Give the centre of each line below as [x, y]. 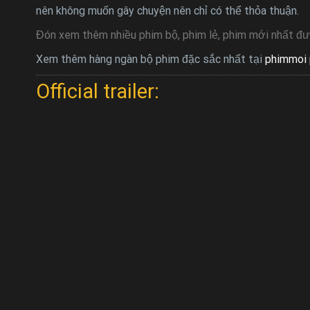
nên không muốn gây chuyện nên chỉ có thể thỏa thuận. [167, 10]
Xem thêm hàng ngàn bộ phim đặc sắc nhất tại [151, 59]
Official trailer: [98, 91]
